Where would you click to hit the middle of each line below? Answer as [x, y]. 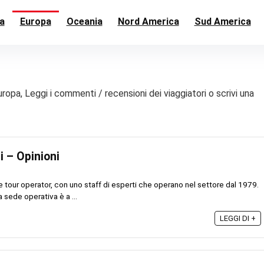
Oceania [84, 21]
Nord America [148, 21]
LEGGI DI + [238, 218]
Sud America [222, 21]
